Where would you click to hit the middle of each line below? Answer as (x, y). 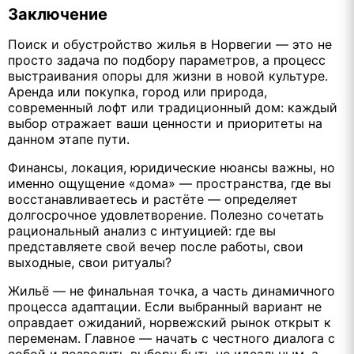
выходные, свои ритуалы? (90, 263)
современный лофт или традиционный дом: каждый (173, 108)
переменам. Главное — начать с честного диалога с (171, 339)
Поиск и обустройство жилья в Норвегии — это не (170, 45)
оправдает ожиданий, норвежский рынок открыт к (169, 323)
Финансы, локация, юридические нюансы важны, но (171, 168)
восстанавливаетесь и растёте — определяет (153, 200)
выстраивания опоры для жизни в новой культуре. (168, 76)
